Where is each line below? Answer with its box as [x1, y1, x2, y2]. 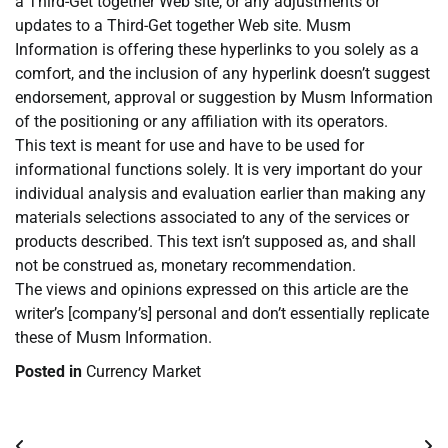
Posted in [15, 362, 86, 382]
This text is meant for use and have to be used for [15, 136, 364, 156]
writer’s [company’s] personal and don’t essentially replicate [15, 304, 429, 324]
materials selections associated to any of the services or [15, 208, 409, 228]
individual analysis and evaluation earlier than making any [15, 184, 426, 204]
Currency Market [86, 362, 201, 382]
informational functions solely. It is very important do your [15, 160, 422, 180]
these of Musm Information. [15, 328, 212, 348]
